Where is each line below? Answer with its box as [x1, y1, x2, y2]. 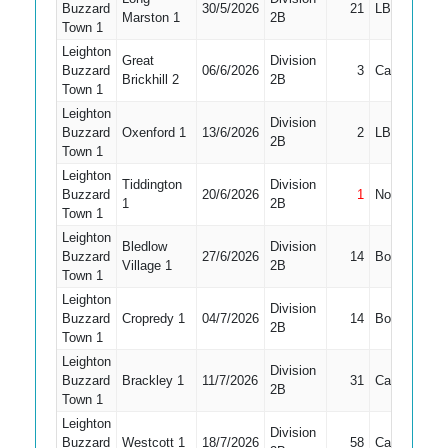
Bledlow [121, 239, 167, 254]
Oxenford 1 [121, 125, 186, 140]
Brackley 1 [121, 373, 184, 388]
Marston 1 [121, 10, 180, 25]
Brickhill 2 [121, 72, 179, 87]
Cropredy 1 [121, 311, 185, 326]
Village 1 [121, 258, 172, 273]
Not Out [374, 187, 420, 202]
